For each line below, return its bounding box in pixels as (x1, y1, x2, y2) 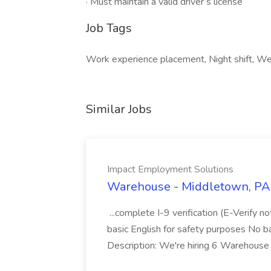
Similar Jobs (86, 101, 152, 117)
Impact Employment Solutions (107, 163, 233, 176)
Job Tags (86, 20, 132, 36)
